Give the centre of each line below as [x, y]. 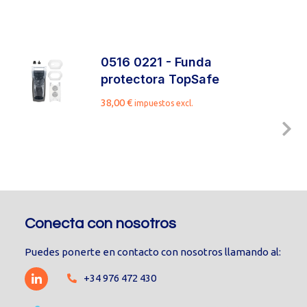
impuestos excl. [163, 103]
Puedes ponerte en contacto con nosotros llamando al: [153, 252]
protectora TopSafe [160, 79]
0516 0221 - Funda [156, 62]
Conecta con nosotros [101, 224]
